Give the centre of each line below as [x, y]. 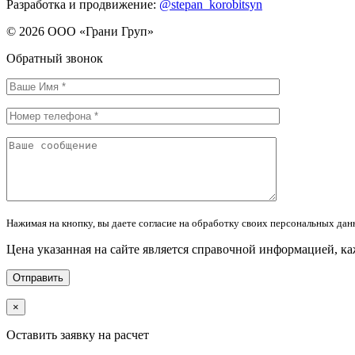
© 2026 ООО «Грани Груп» [80, 31]
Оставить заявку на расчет [78, 334]
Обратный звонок [55, 58]
